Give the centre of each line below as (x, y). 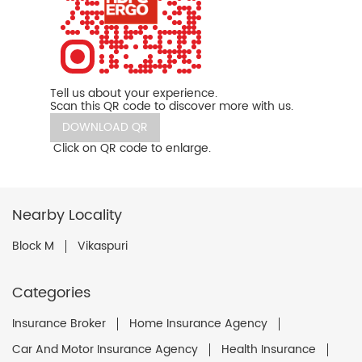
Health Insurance (269, 350)
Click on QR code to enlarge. (132, 149)
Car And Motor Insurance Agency (105, 350)
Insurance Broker (59, 324)
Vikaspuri (103, 246)
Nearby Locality (67, 216)
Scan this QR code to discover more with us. (172, 107)
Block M (33, 246)
